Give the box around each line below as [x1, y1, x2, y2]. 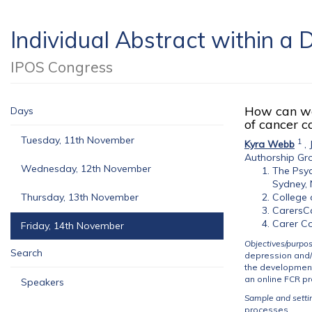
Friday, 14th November [21, 219, 124, 232]
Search [10, 247, 42, 259]
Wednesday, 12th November [21, 162, 151, 175]
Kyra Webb [244, 138, 295, 150]
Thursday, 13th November [21, 191, 139, 203]
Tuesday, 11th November [21, 134, 134, 146]
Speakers [21, 276, 64, 288]
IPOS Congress [10, 58, 113, 76]
